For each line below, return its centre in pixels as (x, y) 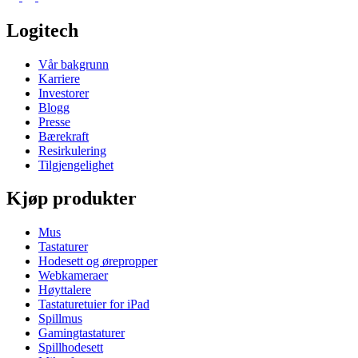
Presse (54, 121)
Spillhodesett (71, 348)
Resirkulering (72, 150)
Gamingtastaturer (82, 333)
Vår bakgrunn (74, 64)
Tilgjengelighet (76, 165)
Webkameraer (73, 276)
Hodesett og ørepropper (98, 261)
